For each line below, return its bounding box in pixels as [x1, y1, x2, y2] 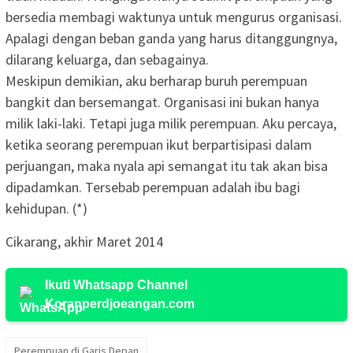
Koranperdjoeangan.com [45, 296, 195, 310]
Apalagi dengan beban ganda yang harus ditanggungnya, [6, 28, 337, 47]
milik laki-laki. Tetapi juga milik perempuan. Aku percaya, [6, 113, 336, 132]
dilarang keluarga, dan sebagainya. [6, 50, 209, 69]
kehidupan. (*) [6, 199, 87, 217]
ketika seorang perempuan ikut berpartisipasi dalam [6, 135, 312, 154]
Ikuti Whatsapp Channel [45, 277, 188, 292]
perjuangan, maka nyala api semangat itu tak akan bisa [6, 156, 328, 175]
